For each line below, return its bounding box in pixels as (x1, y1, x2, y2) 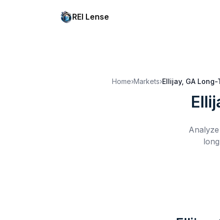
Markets (134, 77, 160, 85)
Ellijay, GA (162, 77, 195, 85)
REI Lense (72, 12, 109, 22)
